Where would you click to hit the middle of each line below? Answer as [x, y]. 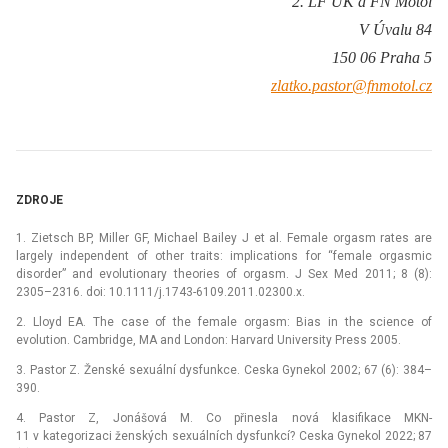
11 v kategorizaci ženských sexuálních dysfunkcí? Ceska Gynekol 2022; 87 [224, 436]
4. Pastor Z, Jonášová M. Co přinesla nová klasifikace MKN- [224, 418]
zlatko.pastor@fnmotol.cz [351, 86]
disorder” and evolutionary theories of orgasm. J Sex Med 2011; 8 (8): [224, 274]
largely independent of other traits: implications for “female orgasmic [224, 256]
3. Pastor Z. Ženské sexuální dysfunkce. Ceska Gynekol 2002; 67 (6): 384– [224, 370]
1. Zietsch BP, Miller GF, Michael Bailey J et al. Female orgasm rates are [224, 238]
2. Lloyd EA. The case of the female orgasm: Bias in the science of [224, 322]
